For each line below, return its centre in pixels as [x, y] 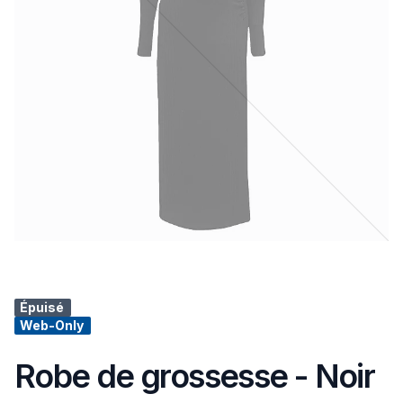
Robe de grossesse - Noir [195, 376]
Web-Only [52, 325]
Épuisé [42, 307]
